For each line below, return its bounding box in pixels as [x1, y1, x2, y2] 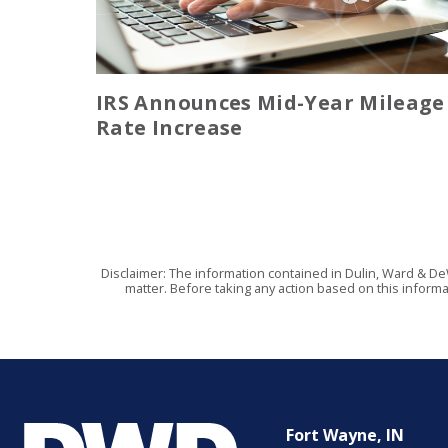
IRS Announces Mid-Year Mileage [96, 88, 445, 116]
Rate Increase [96, 113, 243, 141]
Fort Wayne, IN [286, 423, 405, 446]
